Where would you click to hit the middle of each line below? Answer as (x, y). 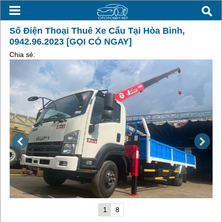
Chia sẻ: (22, 55)
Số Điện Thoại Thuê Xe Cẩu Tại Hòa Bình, (97, 31)
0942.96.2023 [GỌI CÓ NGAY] (70, 42)
